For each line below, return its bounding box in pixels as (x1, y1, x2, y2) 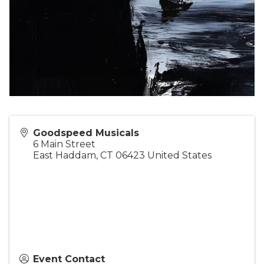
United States (147, 149, 212, 161)
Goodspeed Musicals (33, 127, 139, 138)
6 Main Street (33, 138, 95, 150)
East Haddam (33, 149, 96, 161)
